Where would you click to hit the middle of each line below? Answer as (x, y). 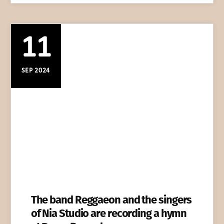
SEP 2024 (36, 71)
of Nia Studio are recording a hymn (109, 213)
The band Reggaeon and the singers (111, 199)
